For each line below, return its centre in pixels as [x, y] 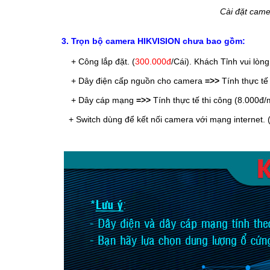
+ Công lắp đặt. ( [103, 62]
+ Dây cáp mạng [104, 100]
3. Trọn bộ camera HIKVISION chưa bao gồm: [153, 41]
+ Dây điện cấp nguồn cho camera [138, 81]
